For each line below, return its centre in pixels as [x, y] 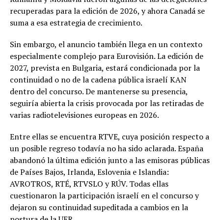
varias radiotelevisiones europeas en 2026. [84, 115]
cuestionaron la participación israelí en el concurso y [104, 195]
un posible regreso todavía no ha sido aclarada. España [107, 148]
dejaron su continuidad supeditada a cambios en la [99, 207]
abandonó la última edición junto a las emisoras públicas [110, 160]
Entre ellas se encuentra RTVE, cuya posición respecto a [110, 137]
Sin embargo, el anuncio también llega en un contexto [106, 44]
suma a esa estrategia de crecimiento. [76, 23]
